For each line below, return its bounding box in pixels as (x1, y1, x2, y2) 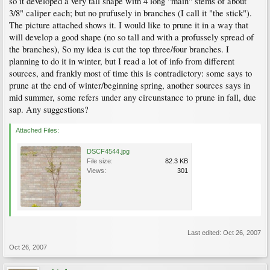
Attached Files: (16, 127, 59, 134)
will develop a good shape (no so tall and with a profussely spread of (9, 31, 254, 43)
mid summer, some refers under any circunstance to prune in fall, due (9, 92, 256, 103)
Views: (87, 167, 106, 174)
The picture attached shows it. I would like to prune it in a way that (9, 19, 248, 31)
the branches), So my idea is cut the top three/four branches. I (9, 43, 229, 55)
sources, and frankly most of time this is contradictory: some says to (9, 67, 252, 79)
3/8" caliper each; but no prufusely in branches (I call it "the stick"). (9, 7, 252, 19)
